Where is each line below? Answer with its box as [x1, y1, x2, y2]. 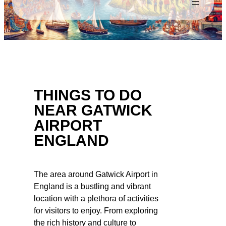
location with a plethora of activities [34, 194, 158, 203]
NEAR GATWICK [34, 101, 152, 119]
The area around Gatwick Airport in [34, 169, 158, 179]
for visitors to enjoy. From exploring [34, 206, 158, 215]
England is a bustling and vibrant [34, 182, 151, 191]
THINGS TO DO [34, 86, 142, 103]
